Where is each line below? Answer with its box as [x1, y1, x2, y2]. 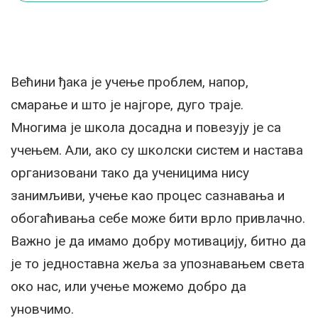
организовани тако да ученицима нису [11, 165, 249, 181]
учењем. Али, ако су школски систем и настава [11, 142, 303, 158]
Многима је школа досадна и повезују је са [11, 119, 281, 136]
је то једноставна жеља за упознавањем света [11, 256, 305, 272]
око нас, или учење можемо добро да [11, 278, 246, 295]
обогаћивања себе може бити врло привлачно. [11, 210, 305, 226]
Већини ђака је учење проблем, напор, [11, 74, 248, 90]
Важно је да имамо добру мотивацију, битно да [11, 233, 306, 249]
